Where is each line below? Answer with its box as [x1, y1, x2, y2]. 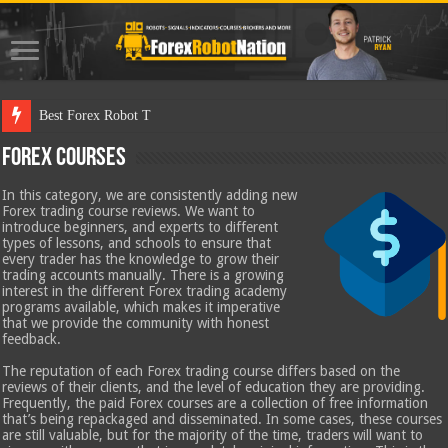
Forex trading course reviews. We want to [2, 203, 256, 220]
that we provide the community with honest [2, 315, 270, 332]
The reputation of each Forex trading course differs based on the [2, 363, 401, 380]
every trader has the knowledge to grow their [2, 251, 280, 268]
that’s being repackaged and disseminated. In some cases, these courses [2, 411, 443, 428]
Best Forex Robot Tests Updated [39, 108, 222, 124]
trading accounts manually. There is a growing [2, 267, 285, 284]
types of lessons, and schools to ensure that [2, 235, 272, 252]
